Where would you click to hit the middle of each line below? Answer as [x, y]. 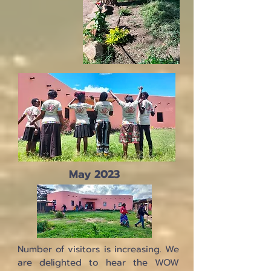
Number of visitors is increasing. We [98, 249]
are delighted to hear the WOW [98, 263]
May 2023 [94, 174]
